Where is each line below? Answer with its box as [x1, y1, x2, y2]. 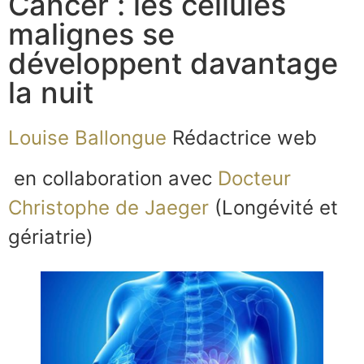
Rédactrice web [167, 125, 317, 149]
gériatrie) [8, 225, 93, 249]
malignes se [8, 15, 175, 52]
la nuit [8, 74, 93, 110]
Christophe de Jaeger [8, 196, 209, 220]
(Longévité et [209, 196, 338, 220]
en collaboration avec [8, 167, 218, 191]
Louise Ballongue [8, 125, 167, 149]
